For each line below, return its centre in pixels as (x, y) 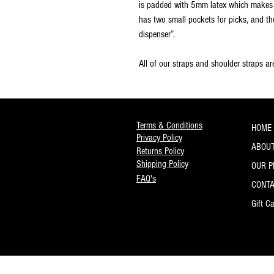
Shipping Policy (162, 164)
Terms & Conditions (169, 125)
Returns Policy (160, 151)
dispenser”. (157, 34)
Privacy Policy (159, 137)
